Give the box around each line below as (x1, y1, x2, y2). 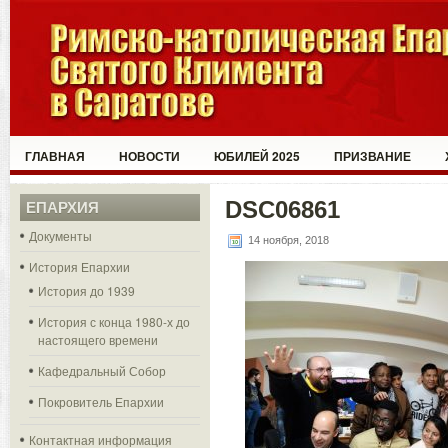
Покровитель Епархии (38, 393, 164, 410)
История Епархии (29, 258, 130, 275)
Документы (29, 227, 92, 244)
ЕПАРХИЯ (26, 199, 99, 216)
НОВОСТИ (119, 147, 180, 165)
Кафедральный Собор (38, 362, 166, 379)
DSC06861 (225, 196, 340, 223)
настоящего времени (38, 331, 158, 348)
